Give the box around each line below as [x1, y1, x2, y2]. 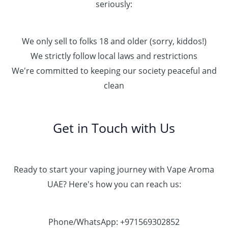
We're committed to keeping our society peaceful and [11, 65, 217, 77]
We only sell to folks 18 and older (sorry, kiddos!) [21, 36, 207, 47]
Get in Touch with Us [53, 119, 175, 137]
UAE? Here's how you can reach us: [47, 179, 181, 190]
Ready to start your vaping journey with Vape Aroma [14, 164, 214, 176]
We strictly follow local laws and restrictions [31, 50, 197, 62]
